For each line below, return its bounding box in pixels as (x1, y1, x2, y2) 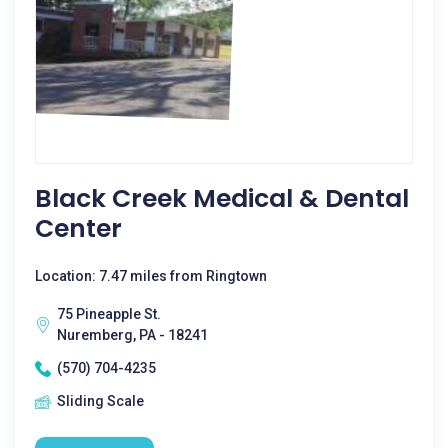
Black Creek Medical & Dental (35, 181, 409, 216)
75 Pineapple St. (57, 306, 161, 322)
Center (35, 211, 122, 246)
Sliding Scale (57, 393, 144, 409)
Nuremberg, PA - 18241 (57, 327, 208, 343)
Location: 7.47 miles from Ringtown (35, 268, 267, 284)
